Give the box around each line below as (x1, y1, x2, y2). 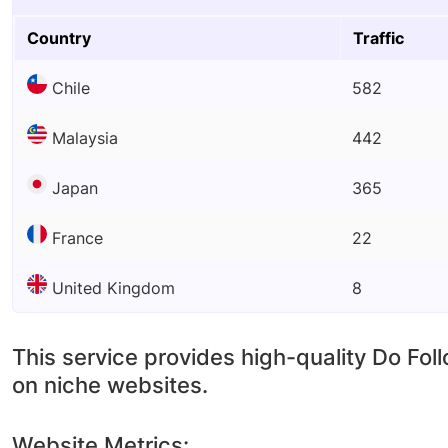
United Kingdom (52, 278, 175, 298)
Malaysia (52, 128, 118, 148)
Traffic (353, 28, 404, 48)
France (52, 228, 103, 248)
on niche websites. (12, 372, 208, 398)
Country (27, 28, 91, 48)
